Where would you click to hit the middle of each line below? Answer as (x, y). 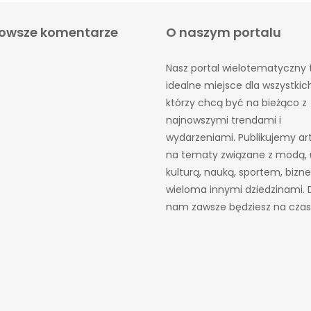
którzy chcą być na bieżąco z (236, 103)
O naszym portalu (224, 33)
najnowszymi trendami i (224, 120)
